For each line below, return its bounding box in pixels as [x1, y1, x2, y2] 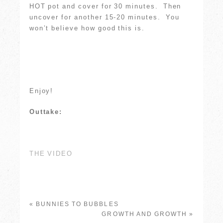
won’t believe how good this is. [29, 24, 145, 32]
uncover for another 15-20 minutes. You [29, 13, 180, 21]
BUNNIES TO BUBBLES [35, 200, 119, 208]
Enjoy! [29, 87, 54, 95]
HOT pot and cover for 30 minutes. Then [29, 2, 182, 10]
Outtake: [29, 108, 63, 115]
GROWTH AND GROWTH [102, 210, 188, 218]
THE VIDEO [29, 149, 73, 157]
